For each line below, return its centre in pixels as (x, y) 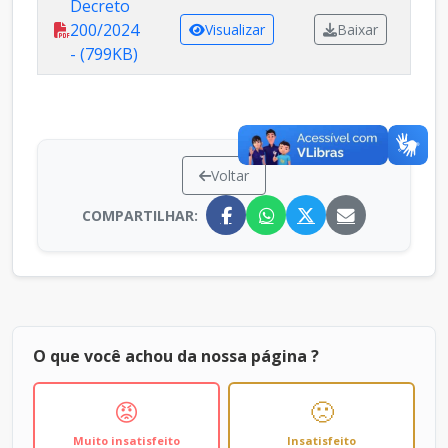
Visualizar (234, 30)
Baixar (357, 30)
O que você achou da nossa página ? (176, 356)
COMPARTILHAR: (140, 215)
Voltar (230, 176)
